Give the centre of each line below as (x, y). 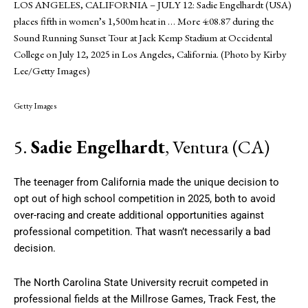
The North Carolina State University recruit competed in (141, 282)
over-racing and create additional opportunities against (139, 215)
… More (184, 21)
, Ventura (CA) (217, 146)
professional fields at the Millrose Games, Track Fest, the (145, 299)
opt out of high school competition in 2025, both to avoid (144, 198)
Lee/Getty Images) (52, 70)
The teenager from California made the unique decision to (146, 182)
